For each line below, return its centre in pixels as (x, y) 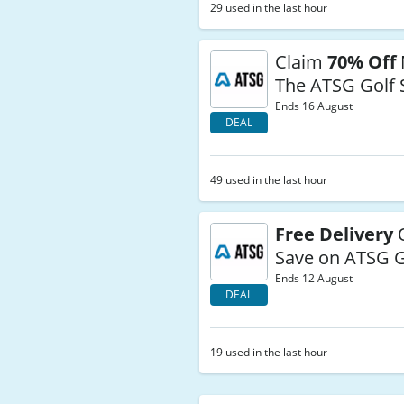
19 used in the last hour (269, 352)
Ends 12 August (314, 278)
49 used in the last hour (269, 180)
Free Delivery (335, 234)
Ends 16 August (314, 106)
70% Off (362, 62)
